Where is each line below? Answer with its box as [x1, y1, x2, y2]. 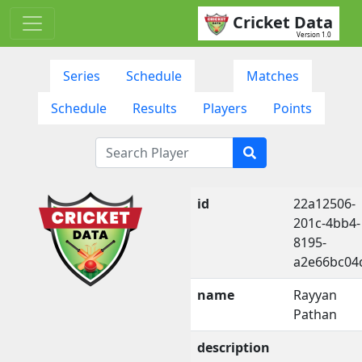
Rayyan [293, 285, 337, 304]
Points [272, 99, 312, 117]
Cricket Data [233, 11, 333, 33]
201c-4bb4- [293, 213, 360, 232]
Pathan [293, 305, 337, 323]
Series [63, 66, 100, 85]
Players [202, 99, 247, 117]
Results [132, 99, 177, 117]
